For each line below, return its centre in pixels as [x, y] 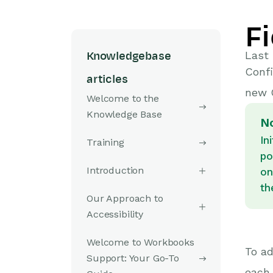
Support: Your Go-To [133, 258]
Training [105, 142]
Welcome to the [123, 98]
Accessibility [115, 214]
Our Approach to [125, 198]
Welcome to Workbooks [140, 242]
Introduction [115, 170]
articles [107, 79]
